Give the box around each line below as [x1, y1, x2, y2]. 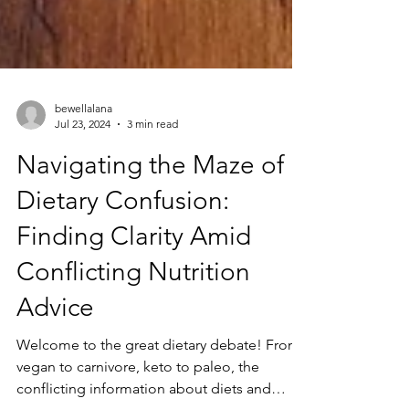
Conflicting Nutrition [16, 344, 250, 374]
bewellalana [55, 189, 112, 203]
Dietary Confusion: [16, 273, 229, 303]
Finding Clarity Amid [16, 309, 251, 339]
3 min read [127, 204, 178, 218]
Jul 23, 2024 [55, 204, 110, 218]
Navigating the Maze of [16, 237, 284, 267]
